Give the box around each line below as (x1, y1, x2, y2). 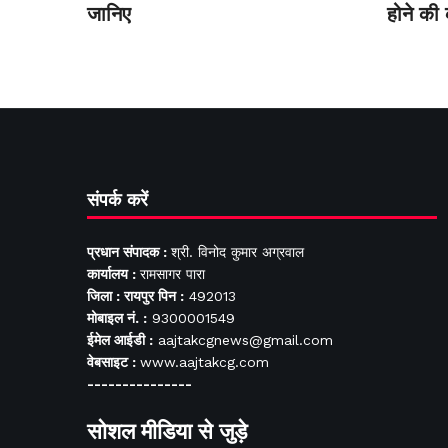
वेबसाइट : (87, 354, 140, 371)
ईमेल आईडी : (87, 332, 153, 349)
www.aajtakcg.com (140, 354, 269, 371)
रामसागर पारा (140, 266, 205, 283)
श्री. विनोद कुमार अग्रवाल (171, 244, 304, 261)
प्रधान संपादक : (87, 244, 171, 261)
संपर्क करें (87, 189, 148, 211)
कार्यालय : (87, 266, 140, 283)
